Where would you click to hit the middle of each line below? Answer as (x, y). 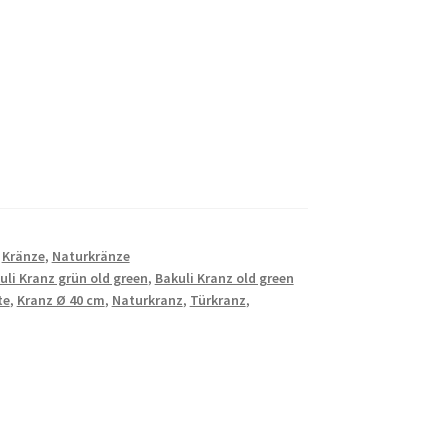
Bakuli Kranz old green (224, 277)
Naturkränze (90, 255)
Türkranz (217, 299)
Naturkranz (147, 299)
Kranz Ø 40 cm (60, 299)
